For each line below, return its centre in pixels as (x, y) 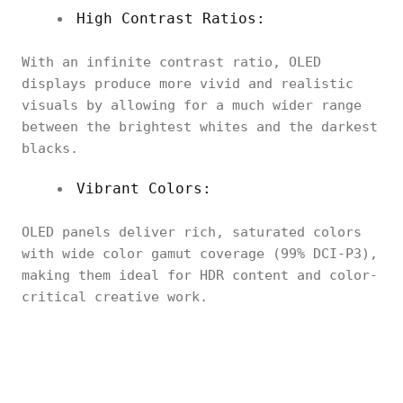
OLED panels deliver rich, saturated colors (192, 232)
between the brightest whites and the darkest (200, 127)
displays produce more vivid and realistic (188, 84)
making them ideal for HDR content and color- (200, 275)
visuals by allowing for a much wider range (192, 105)
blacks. (50, 148)
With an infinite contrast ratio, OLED (171, 62)
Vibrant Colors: (144, 188)
